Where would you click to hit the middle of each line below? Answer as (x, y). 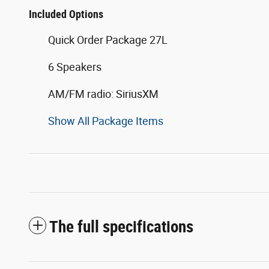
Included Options (66, 14)
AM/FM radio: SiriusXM (103, 94)
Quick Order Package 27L (108, 40)
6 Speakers (75, 67)
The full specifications (121, 227)
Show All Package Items (106, 121)
